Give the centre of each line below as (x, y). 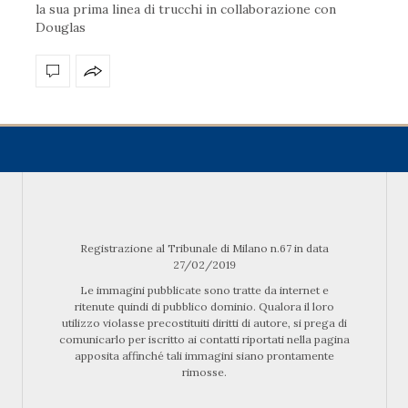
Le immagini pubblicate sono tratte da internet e (204, 291)
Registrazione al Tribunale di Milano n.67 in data (204, 249)
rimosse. (204, 372)
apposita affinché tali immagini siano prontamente (204, 356)
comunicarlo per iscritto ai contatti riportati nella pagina (204, 340)
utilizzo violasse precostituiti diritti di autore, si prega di (204, 323)
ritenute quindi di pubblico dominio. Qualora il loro (204, 307)
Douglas (61, 27)
